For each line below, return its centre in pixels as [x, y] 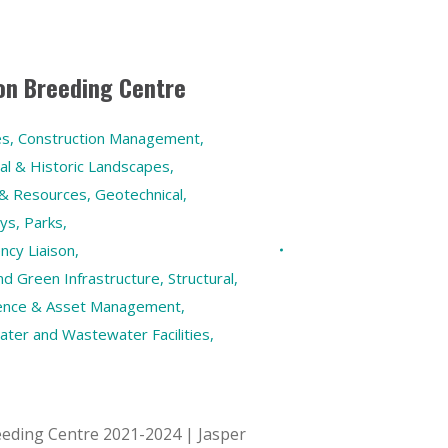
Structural [201, 278]
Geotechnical [139, 194]
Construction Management [109, 138]
